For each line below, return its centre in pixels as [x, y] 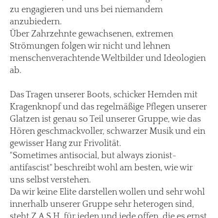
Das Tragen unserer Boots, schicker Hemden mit [104, 95]
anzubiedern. [36, 22]
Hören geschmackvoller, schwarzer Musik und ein [108, 131]
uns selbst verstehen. [50, 180]
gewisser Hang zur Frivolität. [66, 143]
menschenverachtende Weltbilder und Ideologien [108, 58]
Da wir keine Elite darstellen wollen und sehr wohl [107, 192]
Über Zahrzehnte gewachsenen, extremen [91, 34]
